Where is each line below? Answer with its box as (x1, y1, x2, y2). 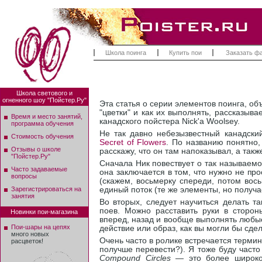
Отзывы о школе (11, 146, 61, 153)
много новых (11, 230, 49, 237)
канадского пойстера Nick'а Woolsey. (99, 117, 240, 126)
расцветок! (11, 237, 43, 244)
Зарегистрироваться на (11, 185, 81, 192)
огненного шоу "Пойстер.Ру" (2, 96, 87, 104)
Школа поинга (105, 49, 147, 56)
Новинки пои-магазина (11, 208, 78, 215)
